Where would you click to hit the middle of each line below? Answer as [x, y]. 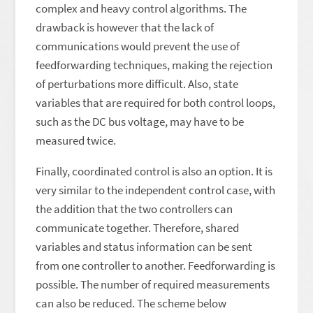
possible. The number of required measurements [153, 284]
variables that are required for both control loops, [156, 103]
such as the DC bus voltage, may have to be [140, 122]
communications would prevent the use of [138, 46]
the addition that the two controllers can [134, 209]
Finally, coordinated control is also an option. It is [154, 171]
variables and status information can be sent [144, 247]
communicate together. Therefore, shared [138, 228]
